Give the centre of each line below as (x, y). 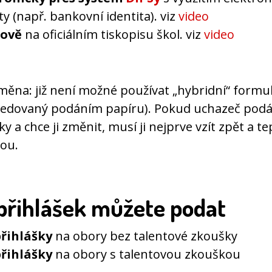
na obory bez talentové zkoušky (145, 236)
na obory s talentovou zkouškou (146, 254)
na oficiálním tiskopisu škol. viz (113, 35)
